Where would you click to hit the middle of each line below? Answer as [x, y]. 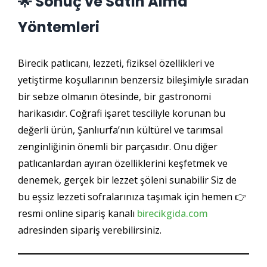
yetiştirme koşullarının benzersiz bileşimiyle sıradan [133, 80]
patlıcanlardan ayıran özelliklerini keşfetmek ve [123, 164]
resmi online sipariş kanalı [77, 214]
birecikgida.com [173, 214]
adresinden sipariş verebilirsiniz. [90, 230]
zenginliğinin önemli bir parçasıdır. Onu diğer [118, 147]
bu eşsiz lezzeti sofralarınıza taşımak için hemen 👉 [132, 197]
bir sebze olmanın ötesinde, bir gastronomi [114, 97]
